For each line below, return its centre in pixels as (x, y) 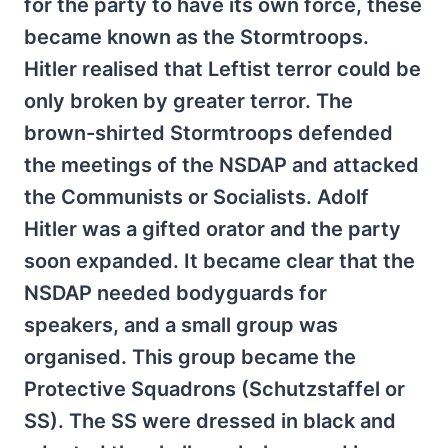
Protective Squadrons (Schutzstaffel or (214, 389)
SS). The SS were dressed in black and (210, 421)
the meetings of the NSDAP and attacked (221, 165)
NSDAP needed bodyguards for (175, 293)
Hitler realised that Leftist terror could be (222, 69)
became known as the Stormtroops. (196, 37)
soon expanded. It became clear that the (219, 261)
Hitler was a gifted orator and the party (212, 229)
